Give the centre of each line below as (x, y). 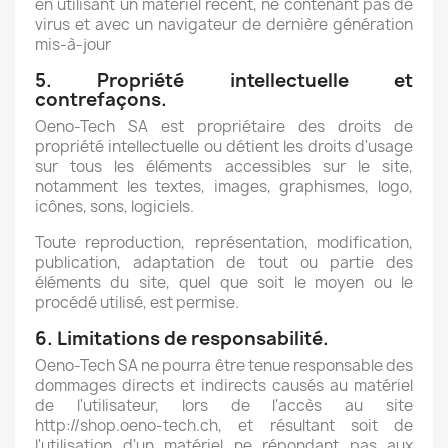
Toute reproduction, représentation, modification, (224, 242)
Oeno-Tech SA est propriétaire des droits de (224, 126)
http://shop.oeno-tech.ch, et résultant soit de (224, 425)
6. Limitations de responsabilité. (182, 338)
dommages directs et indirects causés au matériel (224, 385)
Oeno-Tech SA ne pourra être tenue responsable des (224, 365)
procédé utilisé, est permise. (137, 302)
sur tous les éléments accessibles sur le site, (224, 166)
